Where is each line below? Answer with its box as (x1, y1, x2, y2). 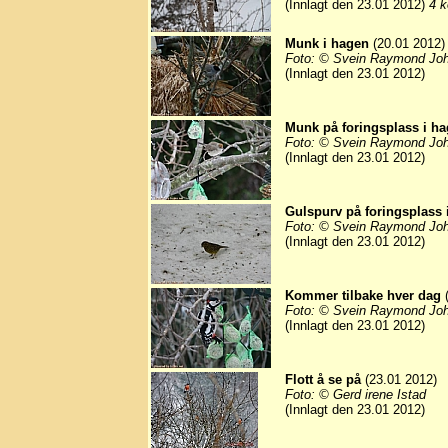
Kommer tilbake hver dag (285, 288, 441, 304)
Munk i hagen (285, 36, 369, 52)
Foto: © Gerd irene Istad (285, 387, 426, 403)
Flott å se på (285, 372, 361, 388)
